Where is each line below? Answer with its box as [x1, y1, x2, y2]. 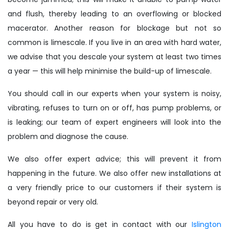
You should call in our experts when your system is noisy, [8, 88, 221, 99]
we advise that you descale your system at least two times [8, 52, 221, 62]
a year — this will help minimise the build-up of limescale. [8, 66, 212, 77]
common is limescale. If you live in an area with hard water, [8, 37, 221, 48]
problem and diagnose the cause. [8, 131, 128, 142]
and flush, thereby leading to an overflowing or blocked [8, 9, 221, 19]
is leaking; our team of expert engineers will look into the [8, 117, 221, 128]
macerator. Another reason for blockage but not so [8, 23, 221, 34]
